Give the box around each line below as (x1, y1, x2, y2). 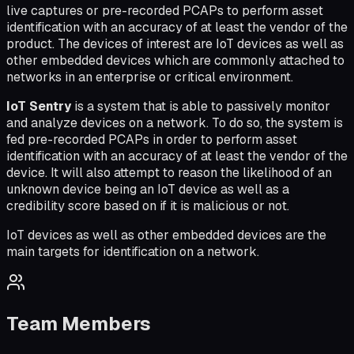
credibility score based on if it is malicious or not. (6, 198, 289, 215)
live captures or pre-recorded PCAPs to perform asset (6, 2, 323, 20)
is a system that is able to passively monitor (71, 98, 330, 115)
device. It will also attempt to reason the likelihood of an (6, 164, 332, 182)
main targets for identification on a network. (6, 243, 259, 261)
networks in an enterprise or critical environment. (6, 69, 293, 86)
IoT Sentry (6, 98, 71, 115)
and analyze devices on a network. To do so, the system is (6, 115, 343, 132)
